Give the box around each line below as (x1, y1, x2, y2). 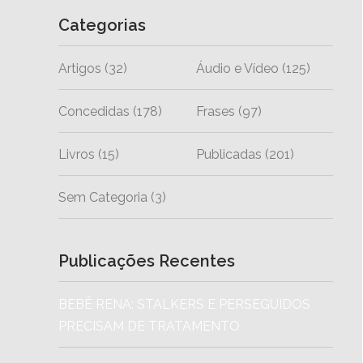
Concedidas (58, 103, 130, 119)
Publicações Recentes (58, 250, 235, 271)
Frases (195, 103, 235, 119)
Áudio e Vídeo (195, 60, 279, 76)
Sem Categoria (58, 189, 147, 205)
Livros (58, 146, 95, 162)
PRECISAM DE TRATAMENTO (58, 318, 240, 334)
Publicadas (195, 146, 262, 162)
